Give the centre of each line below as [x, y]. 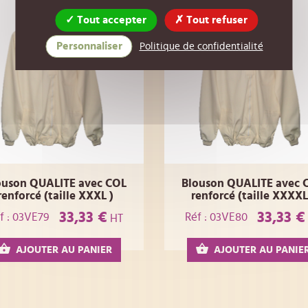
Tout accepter [110, 20]
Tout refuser [216, 20]
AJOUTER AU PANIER [64, 250]
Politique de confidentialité [201, 46]
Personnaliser [89, 46]
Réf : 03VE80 [216, 217]
